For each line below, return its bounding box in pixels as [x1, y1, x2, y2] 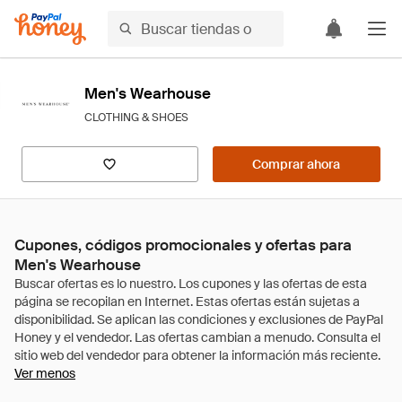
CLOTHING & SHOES [84, 110, 188, 125]
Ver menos [14, 365, 75, 381]
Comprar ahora [252, 156, 341, 172]
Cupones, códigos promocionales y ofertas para [14, 235, 352, 255]
